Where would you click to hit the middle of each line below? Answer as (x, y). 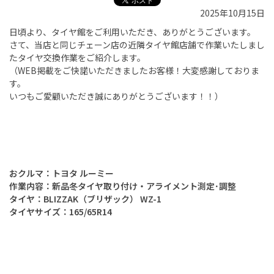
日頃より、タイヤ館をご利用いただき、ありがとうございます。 (132, 32)
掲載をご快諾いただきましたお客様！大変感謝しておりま (148, 71)
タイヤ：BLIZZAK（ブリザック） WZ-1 (85, 199)
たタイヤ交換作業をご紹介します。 (77, 58)
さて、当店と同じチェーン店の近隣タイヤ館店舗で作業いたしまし (137, 45)
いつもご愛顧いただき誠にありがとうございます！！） (116, 96)
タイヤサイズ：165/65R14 (61, 212)
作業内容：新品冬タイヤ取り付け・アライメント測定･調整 (123, 186)
